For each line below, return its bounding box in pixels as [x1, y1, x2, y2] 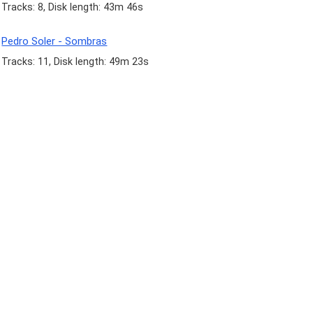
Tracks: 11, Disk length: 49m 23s [1, 56, 150, 68]
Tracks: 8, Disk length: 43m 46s [1, 1, 144, 13]
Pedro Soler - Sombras [1, 35, 108, 48]
